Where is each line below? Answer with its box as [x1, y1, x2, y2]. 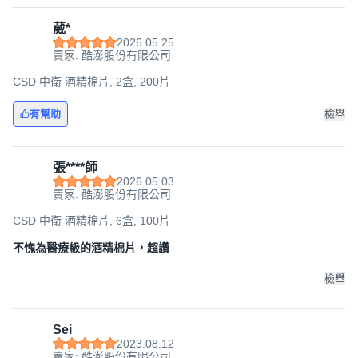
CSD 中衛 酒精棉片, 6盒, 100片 [13, 214, 170, 227]
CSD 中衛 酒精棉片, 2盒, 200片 [13, 75, 170, 88]
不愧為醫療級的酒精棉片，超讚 [13, 241, 169, 254]
